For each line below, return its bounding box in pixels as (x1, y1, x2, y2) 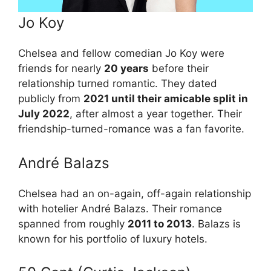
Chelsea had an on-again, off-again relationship (18, 187, 251, 200)
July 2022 (18, 108, 70, 120)
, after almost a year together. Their (70, 108, 242, 120)
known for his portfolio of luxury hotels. (18, 232, 207, 245)
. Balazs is (192, 217, 241, 230)
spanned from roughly (18, 217, 128, 230)
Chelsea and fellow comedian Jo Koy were (18, 47, 224, 60)
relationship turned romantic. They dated (18, 77, 217, 90)
